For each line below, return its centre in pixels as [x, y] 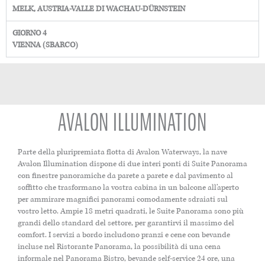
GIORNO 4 [30, 33]
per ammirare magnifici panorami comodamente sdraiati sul [123, 200]
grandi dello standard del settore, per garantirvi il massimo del [126, 223]
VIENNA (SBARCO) [45, 45]
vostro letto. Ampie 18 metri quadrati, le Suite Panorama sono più [131, 211]
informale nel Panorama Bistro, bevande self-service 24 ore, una [126, 259]
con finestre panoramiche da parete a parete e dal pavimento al [125, 176]
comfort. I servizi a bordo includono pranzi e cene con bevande [124, 235]
